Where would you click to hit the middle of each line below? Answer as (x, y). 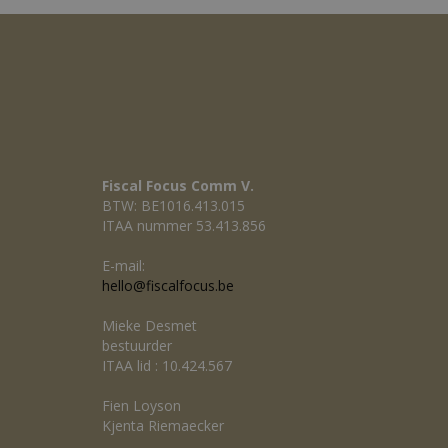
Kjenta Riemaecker (163, 425)
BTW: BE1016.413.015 (173, 205)
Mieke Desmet (149, 325)
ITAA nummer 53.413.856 (184, 225)
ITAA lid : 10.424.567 (167, 365)
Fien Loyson (141, 405)
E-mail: (123, 265)
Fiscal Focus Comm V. (178, 185)
